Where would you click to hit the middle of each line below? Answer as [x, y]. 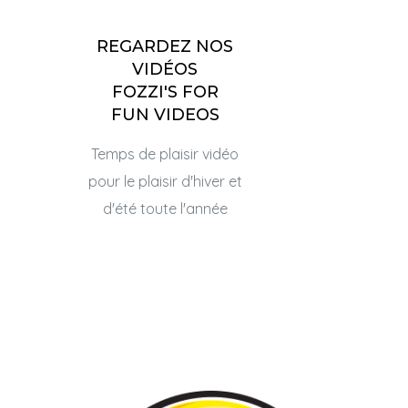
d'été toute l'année [165, 209]
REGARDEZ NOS [165, 46]
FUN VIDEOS [165, 115]
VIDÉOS [165, 69]
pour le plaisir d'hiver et [165, 181]
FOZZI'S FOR [165, 92]
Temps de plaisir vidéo [165, 154]
